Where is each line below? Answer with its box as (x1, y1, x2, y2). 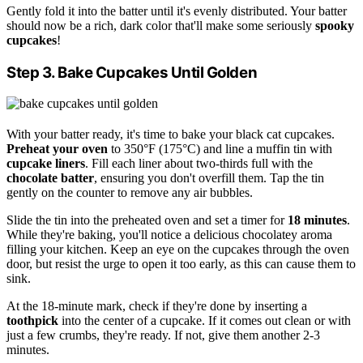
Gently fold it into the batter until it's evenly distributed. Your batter (6, 3, 347, 18)
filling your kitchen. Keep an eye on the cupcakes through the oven (6, 242, 349, 257)
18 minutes (288, 213, 347, 228)
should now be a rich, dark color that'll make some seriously (6, 18, 315, 32)
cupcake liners (6, 156, 85, 171)
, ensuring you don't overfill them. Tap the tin (94, 171, 324, 186)
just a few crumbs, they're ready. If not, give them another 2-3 (6, 328, 320, 343)
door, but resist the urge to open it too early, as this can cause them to (6, 257, 356, 271)
